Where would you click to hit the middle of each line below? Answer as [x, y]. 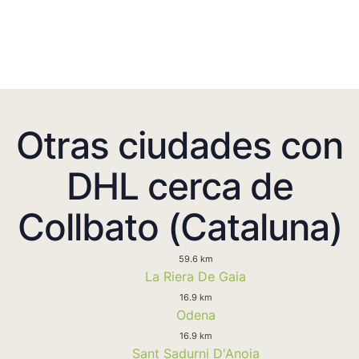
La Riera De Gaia [196, 276]
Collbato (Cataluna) [179, 226]
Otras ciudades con [179, 145]
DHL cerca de [179, 186]
